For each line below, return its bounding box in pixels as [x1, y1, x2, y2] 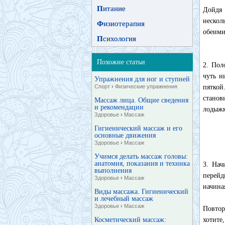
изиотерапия [103, 20, 145, 28]
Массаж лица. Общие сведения [94, 96, 188, 104]
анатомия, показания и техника [94, 160, 190, 167]
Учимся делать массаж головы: [94, 153, 188, 160]
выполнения [94, 167, 132, 174]
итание [103, 5, 126, 13]
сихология [103, 35, 136, 43]
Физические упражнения [114, 83, 177, 89]
